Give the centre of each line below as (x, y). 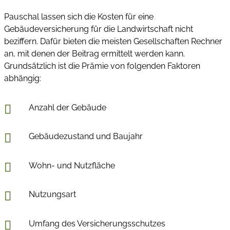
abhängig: (23, 79)
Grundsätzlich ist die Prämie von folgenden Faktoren (102, 66)
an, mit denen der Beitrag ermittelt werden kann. (94, 54)
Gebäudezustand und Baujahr (86, 137)
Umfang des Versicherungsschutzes (97, 223)
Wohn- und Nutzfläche (72, 165)
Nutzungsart (52, 195)
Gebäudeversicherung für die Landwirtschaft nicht (99, 29)
